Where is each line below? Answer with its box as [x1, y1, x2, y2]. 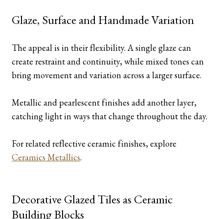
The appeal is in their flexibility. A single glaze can [12, 42, 191, 53]
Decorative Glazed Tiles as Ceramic [12, 192, 173, 207]
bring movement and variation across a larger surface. [12, 69, 201, 81]
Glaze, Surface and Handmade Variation [12, 12, 194, 27]
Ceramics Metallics [12, 152, 80, 163]
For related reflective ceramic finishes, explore [12, 138, 176, 149]
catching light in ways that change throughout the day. [12, 110, 207, 122]
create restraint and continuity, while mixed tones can [12, 56, 204, 67]
